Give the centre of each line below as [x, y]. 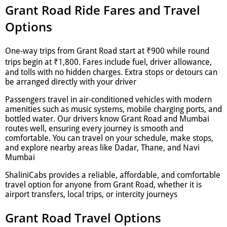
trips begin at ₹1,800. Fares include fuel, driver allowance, [108, 62]
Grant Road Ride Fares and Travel [103, 10]
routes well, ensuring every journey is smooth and [94, 128]
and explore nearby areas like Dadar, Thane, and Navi [102, 147]
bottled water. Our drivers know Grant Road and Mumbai [107, 119]
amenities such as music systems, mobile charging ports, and [113, 109]
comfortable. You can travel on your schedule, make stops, [109, 138]
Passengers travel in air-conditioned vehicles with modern [108, 99]
